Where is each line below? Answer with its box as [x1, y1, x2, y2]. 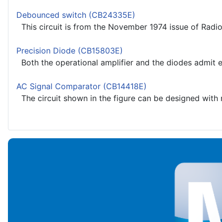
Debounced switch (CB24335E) [16, 10, 135, 20]
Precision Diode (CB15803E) [16, 46, 123, 56]
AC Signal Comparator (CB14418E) [16, 81, 147, 92]
